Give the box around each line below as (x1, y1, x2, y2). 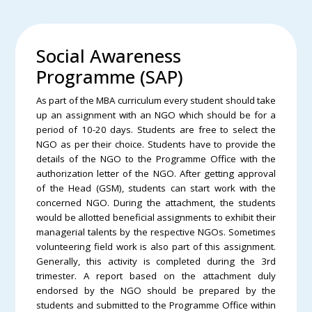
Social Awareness (36, 43, 181, 68)
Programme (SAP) (36, 64, 183, 89)
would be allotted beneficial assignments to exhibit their (36, 210, 276, 224)
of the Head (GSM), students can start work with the (36, 181, 276, 194)
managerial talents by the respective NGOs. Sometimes (36, 225, 276, 238)
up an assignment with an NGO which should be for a (36, 108, 276, 121)
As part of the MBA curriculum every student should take (36, 93, 276, 107)
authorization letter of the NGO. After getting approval (36, 166, 276, 180)
